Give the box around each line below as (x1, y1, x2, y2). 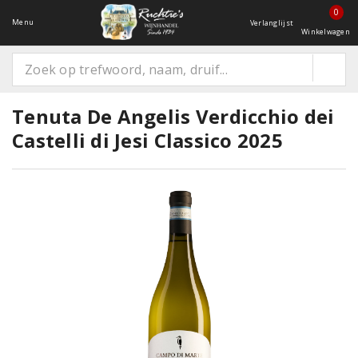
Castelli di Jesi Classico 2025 (12, 127, 283, 153)
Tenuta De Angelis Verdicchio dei (12, 103, 335, 129)
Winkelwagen (301, 26, 350, 37)
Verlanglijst (249, 18, 294, 28)
